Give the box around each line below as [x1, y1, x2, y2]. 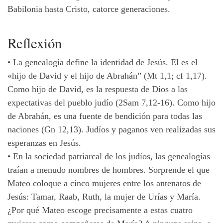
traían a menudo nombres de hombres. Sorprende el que [7, 165, 210, 175]
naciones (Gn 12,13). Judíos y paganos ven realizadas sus [7, 124, 216, 135]
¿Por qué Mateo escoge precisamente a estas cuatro [7, 205, 193, 216]
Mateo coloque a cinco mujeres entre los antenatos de [7, 178, 201, 189]
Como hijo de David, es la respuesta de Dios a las [7, 84, 188, 95]
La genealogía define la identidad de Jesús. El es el [13, 57, 198, 68]
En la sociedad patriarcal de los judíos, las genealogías [13, 151, 210, 162]
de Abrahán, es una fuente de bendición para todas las [7, 111, 202, 121]
